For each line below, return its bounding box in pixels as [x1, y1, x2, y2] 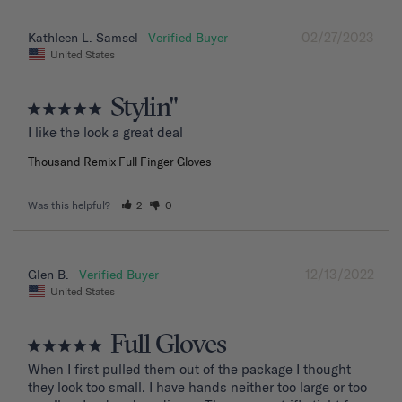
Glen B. [28, 267, 69, 284]
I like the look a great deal [28, 124, 183, 142]
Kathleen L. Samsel [28, 30, 138, 47]
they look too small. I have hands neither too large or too [28, 379, 367, 397]
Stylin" [110, 91, 178, 127]
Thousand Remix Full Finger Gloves [28, 154, 212, 170]
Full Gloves [110, 328, 226, 364]
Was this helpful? [28, 198, 113, 213]
